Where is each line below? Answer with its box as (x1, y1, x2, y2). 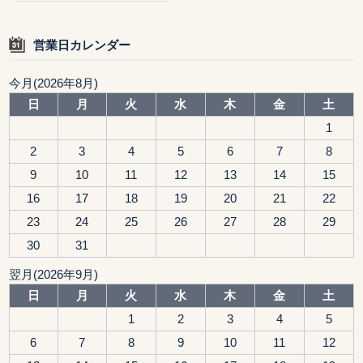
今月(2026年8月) (8, 75, 98, 90)
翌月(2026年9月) (8, 267, 98, 282)
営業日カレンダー (33, 38, 131, 53)
